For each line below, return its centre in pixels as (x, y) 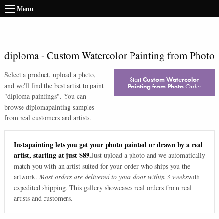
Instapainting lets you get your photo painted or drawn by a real (108, 145)
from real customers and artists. (48, 118)
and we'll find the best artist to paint (54, 85)
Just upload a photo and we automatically (148, 155)
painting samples (71, 107)
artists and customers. (43, 198)
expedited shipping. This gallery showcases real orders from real (102, 188)
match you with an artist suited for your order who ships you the (102, 166)
